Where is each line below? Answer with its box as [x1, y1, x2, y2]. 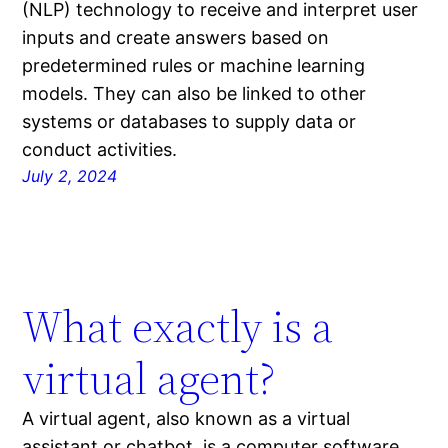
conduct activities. [22, 139, 178, 161]
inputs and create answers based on [22, 27, 330, 49]
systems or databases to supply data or [22, 111, 357, 133]
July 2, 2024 [22, 166, 118, 187]
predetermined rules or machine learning [22, 55, 366, 77]
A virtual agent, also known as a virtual [22, 408, 351, 430]
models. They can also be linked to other [22, 83, 367, 105]
